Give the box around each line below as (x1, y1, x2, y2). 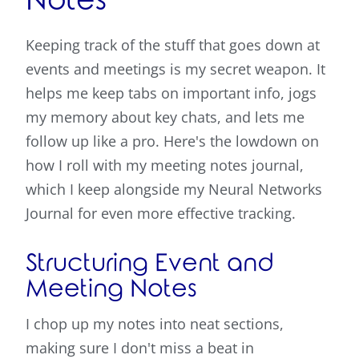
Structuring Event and (26, 250, 274, 277)
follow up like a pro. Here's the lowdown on (26, 131, 319, 151)
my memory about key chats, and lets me (26, 107, 305, 127)
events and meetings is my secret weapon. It (26, 59, 325, 79)
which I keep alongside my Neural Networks (26, 179, 322, 200)
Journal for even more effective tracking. (26, 204, 296, 224)
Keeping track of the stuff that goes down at (26, 35, 320, 55)
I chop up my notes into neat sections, (26, 314, 284, 334)
